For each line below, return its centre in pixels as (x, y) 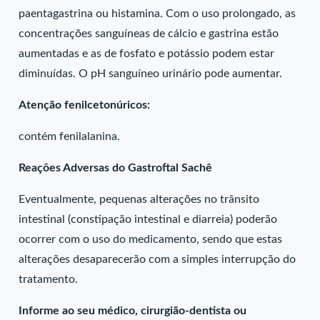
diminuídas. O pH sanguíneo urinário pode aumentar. (151, 74)
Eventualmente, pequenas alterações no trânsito (139, 199)
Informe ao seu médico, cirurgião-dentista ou (133, 311)
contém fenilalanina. (70, 136)
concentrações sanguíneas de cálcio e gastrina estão (149, 34)
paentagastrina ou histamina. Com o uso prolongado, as (157, 14)
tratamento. (49, 279)
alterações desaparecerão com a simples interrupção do (157, 259)
